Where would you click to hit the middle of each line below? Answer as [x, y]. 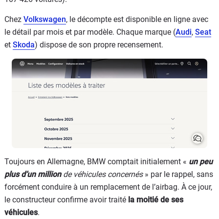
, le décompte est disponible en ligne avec [137, 19]
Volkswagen [45, 19]
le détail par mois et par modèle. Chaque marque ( [90, 32]
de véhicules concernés [102, 174]
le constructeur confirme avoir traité [66, 199]
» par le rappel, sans [178, 174]
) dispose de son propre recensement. [99, 44]
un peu [201, 161]
